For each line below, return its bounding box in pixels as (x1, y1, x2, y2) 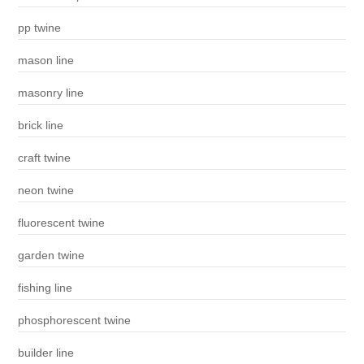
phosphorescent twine (17, 314, 131, 327)
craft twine (17, 151, 71, 165)
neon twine (17, 184, 74, 197)
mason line (17, 54, 74, 67)
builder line (17, 346, 74, 360)
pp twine (17, 21, 61, 35)
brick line (17, 119, 63, 132)
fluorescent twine (17, 216, 105, 230)
